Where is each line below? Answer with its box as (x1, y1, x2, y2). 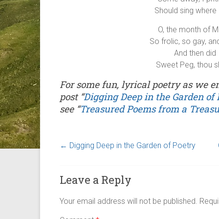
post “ (60, 90, 84, 103)
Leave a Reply (60, 172, 131, 187)
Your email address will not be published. (60, 196, 197, 206)
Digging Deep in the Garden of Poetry (67, 140, 196, 150)
